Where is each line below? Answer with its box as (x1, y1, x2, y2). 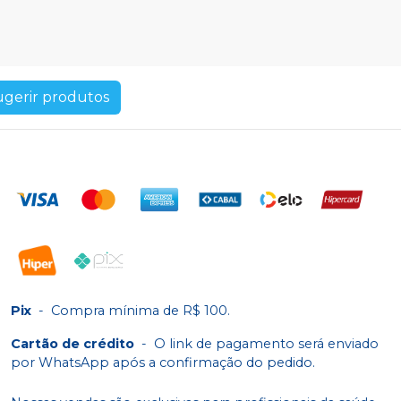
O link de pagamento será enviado (154, 336, 379, 353)
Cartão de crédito (11, 336, 134, 353)
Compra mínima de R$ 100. (51, 303, 230, 320)
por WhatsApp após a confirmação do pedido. (11, 354, 315, 371)
